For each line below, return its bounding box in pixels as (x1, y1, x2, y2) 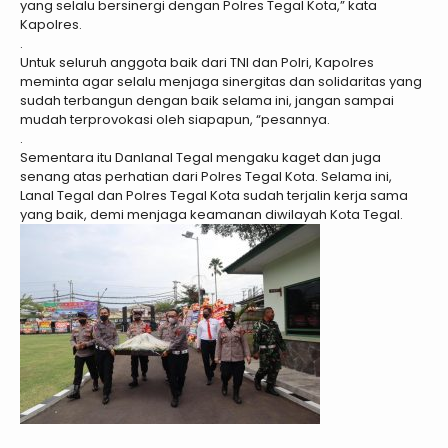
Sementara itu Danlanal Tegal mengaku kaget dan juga (20, 148, 381, 168)
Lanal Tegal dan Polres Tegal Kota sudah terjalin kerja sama (20, 186, 408, 206)
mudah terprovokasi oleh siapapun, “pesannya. (20, 110, 330, 130)
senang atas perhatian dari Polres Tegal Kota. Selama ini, (20, 167, 392, 187)
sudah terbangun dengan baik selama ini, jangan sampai (20, 91, 394, 111)
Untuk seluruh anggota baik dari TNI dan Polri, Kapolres (20, 53, 374, 73)
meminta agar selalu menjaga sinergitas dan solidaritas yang (20, 72, 422, 92)
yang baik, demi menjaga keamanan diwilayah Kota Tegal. (20, 205, 403, 225)
